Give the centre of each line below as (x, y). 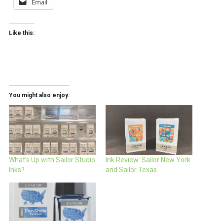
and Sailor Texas (131, 169)
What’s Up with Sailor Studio (52, 160)
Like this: (21, 33)
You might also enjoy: (39, 95)
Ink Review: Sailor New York (148, 160)
